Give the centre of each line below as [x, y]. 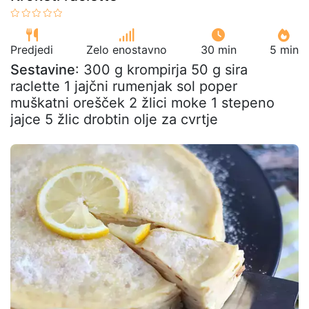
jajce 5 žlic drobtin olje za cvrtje [114, 119]
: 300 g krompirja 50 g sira [161, 69]
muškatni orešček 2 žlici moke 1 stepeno [142, 102]
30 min [218, 49]
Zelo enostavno [127, 49]
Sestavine [43, 69]
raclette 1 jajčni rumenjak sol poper [124, 86]
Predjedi [32, 49]
